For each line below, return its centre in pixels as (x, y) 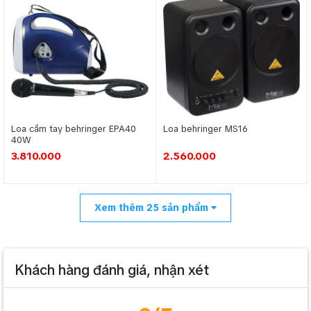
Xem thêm (120, 208)
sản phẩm (185, 208)
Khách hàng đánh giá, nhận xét (112, 270)
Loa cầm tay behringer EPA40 (74, 129)
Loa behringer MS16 (205, 129)
